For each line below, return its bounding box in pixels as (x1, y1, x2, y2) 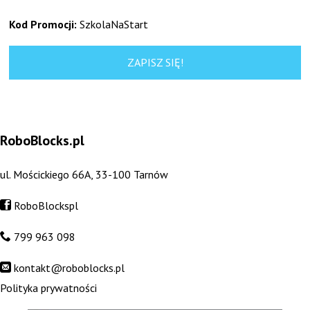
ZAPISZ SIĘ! (127, 55, 183, 70)
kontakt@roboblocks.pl (14, 260, 125, 275)
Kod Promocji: (9, 17, 77, 32)
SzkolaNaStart (77, 17, 149, 32)
